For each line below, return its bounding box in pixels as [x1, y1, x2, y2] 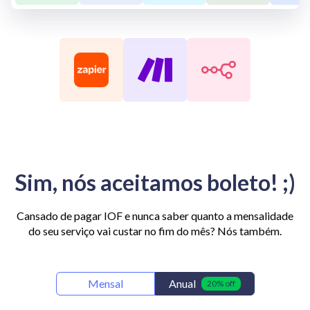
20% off [206, 278, 235, 289]
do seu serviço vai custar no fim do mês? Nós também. [28, 224, 282, 238]
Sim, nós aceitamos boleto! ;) [15, 169, 295, 197]
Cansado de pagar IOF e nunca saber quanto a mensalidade [17, 209, 293, 223]
